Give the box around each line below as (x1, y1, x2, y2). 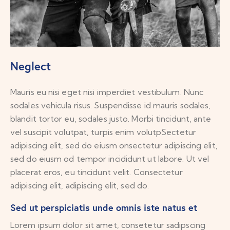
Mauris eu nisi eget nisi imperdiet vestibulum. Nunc (10, 86, 204, 97)
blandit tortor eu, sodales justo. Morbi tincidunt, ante (10, 113, 212, 124)
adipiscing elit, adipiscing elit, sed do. (10, 180, 149, 190)
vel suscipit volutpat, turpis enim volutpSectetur (10, 126, 196, 137)
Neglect (10, 58, 51, 73)
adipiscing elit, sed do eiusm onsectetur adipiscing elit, (10, 140, 218, 150)
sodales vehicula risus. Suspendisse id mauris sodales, (10, 100, 211, 110)
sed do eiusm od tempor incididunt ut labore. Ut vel (10, 153, 209, 164)
